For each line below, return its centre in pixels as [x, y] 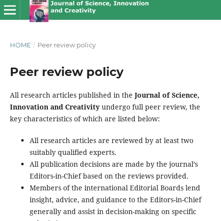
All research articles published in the [71, 95]
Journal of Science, [166, 95]
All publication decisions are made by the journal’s [113, 164]
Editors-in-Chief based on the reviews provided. [109, 176]
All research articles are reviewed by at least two [111, 140]
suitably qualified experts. [73, 152]
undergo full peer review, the [150, 107]
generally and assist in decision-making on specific [113, 211]
